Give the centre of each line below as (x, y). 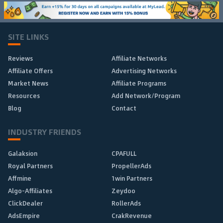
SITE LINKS (28, 37)
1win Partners (132, 178)
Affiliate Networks (139, 58)
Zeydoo (123, 191)
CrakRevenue (132, 216)
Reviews (20, 58)
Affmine (20, 178)
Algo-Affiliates (30, 191)
